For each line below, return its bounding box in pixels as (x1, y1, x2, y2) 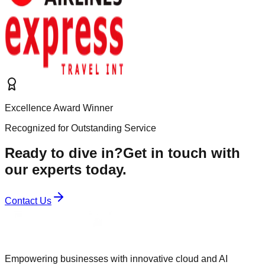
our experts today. (5, 161, 127, 178)
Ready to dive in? (5, 145, 123, 161)
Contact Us (5, 196, 51, 206)
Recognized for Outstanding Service (5, 122, 156, 133)
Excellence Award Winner (5, 102, 113, 113)
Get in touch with (123, 145, 240, 161)
